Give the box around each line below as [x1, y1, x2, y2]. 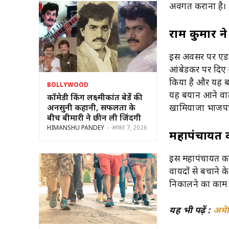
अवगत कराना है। [169, 1, 226, 13]
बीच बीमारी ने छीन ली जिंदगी [47, 113, 141, 124]
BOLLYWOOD [47, 81, 88, 89]
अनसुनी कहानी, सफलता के [47, 103, 135, 114]
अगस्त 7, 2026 [111, 124, 147, 132]
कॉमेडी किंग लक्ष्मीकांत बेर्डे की [47, 93, 143, 104]
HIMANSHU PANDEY [47, 124, 104, 132]
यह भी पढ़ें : [169, 205, 214, 217]
